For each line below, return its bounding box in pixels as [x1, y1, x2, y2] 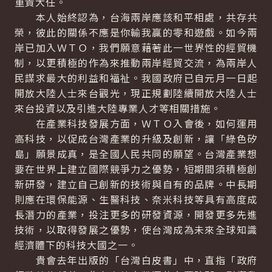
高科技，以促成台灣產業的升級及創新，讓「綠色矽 [15, 131, 257, 146]
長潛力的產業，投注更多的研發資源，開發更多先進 [15, 207, 257, 222]
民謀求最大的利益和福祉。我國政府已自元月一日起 [15, 70, 257, 85]
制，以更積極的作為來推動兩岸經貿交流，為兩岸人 [15, 55, 257, 70]
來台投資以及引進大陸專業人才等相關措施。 [15, 101, 221, 115]
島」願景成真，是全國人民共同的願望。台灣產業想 [15, 146, 257, 161]
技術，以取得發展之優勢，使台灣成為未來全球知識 [15, 222, 257, 237]
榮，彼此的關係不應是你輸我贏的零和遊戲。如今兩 [15, 25, 257, 39]
